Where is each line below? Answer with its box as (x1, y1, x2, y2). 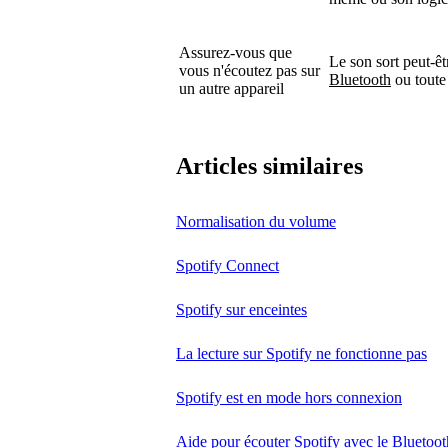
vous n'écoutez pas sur (179, 61, 320, 79)
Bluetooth (329, 70, 391, 88)
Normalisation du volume (176, 212, 336, 230)
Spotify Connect (176, 256, 279, 274)
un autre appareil (179, 79, 284, 97)
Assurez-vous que (179, 43, 292, 61)
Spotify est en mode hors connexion (176, 388, 402, 406)
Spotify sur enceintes (176, 300, 307, 318)
